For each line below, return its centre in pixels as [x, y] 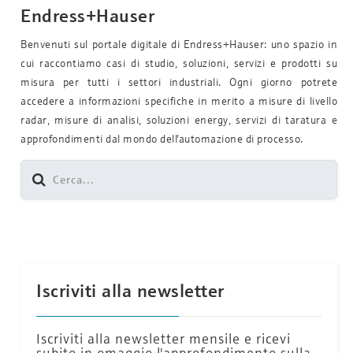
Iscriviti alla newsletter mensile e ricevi [163, 338]
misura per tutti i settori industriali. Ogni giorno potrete [179, 82]
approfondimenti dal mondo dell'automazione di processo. [162, 138]
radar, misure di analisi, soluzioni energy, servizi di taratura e [179, 119]
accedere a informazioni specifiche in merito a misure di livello [179, 100]
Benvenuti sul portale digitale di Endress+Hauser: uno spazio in [179, 44]
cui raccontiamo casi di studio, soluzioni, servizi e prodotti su [179, 63]
